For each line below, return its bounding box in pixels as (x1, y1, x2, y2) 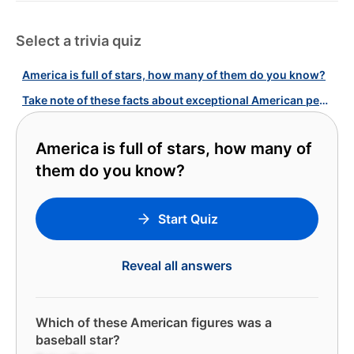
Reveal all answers (122, 258, 232, 273)
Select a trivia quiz (16, 32, 141, 49)
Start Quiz (158, 211, 218, 227)
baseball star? (36, 332, 120, 348)
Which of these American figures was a (36, 314, 272, 330)
